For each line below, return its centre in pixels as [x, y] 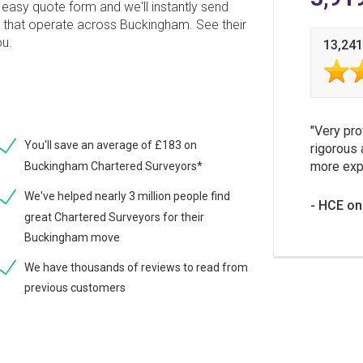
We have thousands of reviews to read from [137, 267]
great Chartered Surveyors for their [115, 217]
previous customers [75, 288]
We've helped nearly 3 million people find [128, 196]
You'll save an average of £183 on [111, 145]
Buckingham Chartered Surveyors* [114, 166]
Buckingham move [73, 237]
